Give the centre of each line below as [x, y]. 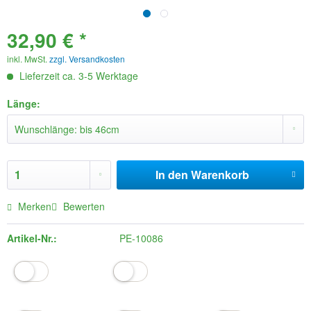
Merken [35, 206]
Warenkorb [220, 175]
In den [171, 175]
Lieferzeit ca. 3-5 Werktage [77, 76]
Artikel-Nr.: [32, 238]
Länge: [24, 103]
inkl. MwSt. [28, 59]
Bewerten [83, 206]
